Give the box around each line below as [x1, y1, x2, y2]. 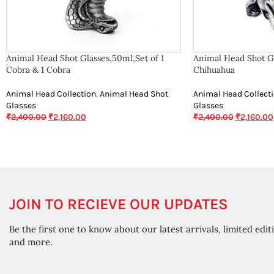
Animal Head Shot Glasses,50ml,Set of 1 [6, 53, 164, 64]
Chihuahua [193, 64, 235, 75]
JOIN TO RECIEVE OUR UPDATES [9, 195, 228, 213]
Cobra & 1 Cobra [6, 64, 70, 75]
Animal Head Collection [6, 89, 96, 99]
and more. [9, 236, 53, 248]
